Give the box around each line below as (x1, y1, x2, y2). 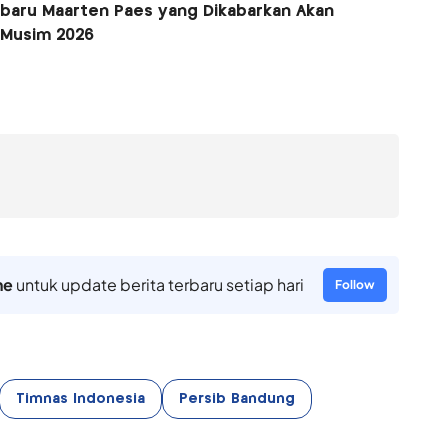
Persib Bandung (178, 391, 295, 406)
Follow (334, 276, 375, 292)
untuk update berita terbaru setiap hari (12, 273, 304, 295)
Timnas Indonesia (15, 391, 145, 406)
